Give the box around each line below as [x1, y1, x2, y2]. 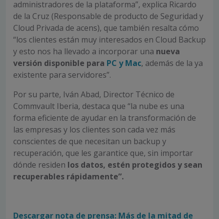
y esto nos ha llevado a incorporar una [13, 46, 156, 57]
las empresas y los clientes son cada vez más [13, 124, 175, 135]
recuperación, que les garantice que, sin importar [13, 148, 193, 159]
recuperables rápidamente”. [13, 171, 124, 182]
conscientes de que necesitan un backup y [13, 136, 166, 147]
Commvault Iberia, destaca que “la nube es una [13, 101, 184, 112]
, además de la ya [141, 58, 203, 69]
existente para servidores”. [13, 69, 111, 81]
